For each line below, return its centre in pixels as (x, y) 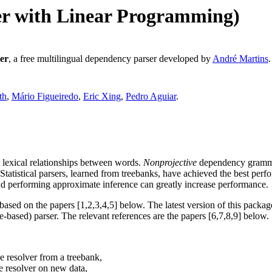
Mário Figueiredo (45, 97)
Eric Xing (102, 97)
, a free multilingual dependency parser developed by (110, 59)
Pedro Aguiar (151, 97)
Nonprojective (170, 162)
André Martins (240, 59)
